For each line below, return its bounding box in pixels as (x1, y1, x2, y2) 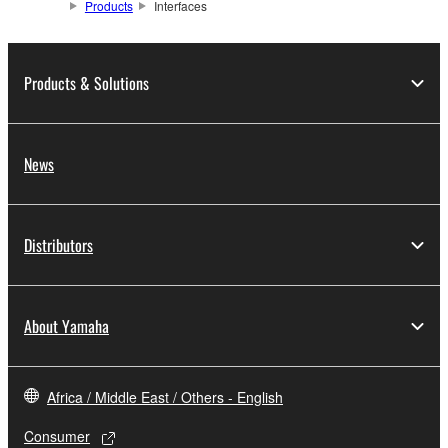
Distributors (24, 233, 93, 258)
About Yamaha (24, 314, 109, 339)
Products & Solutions (24, 71, 149, 96)
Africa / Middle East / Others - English (47, 387, 283, 408)
